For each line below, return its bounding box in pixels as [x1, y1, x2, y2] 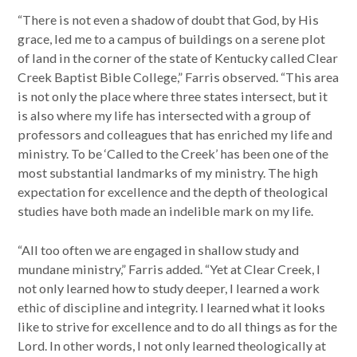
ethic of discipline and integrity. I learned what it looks [18, 299, 326, 315]
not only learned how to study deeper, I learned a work [18, 280, 320, 296]
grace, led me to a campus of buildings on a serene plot [18, 31, 326, 47]
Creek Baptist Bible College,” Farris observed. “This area [18, 69, 339, 85]
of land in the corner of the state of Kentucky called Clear [18, 50, 339, 66]
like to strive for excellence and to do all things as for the [18, 318, 338, 334]
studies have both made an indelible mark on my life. [18, 203, 314, 219]
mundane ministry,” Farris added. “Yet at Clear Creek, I [18, 261, 321, 277]
